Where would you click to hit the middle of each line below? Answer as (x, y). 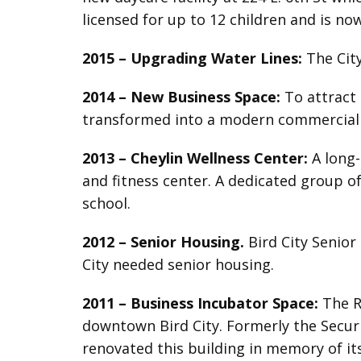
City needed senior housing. (178, 264)
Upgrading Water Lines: (216, 58)
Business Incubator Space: (226, 303)
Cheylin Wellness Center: (219, 158)
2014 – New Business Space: (181, 97)
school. (106, 203)
